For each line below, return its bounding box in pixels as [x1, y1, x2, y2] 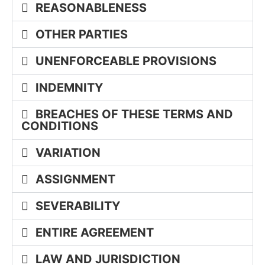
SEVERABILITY [35, 198, 120, 213]
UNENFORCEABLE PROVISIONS [35, 53, 216, 68]
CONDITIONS [21, 118, 98, 133]
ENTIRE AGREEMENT [35, 225, 154, 240]
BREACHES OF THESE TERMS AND [35, 106, 233, 121]
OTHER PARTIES [35, 27, 128, 41]
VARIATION [35, 145, 101, 160]
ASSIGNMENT [35, 172, 115, 186]
